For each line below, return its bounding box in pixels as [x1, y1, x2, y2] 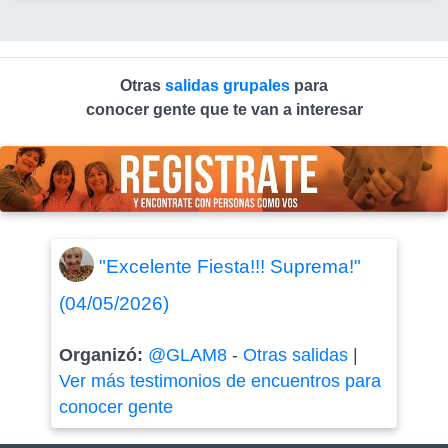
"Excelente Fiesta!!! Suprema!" [98, 256, 361, 278]
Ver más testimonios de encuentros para [58, 370, 381, 391]
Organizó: [58, 344, 148, 365]
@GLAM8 [147, 344, 227, 365]
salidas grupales [165, 77, 294, 94]
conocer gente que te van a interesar [85, 101, 363, 118]
